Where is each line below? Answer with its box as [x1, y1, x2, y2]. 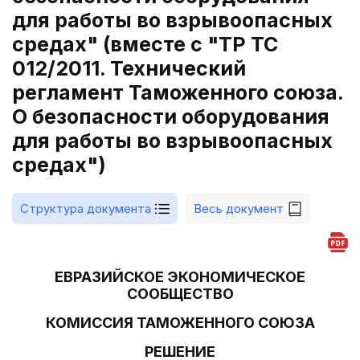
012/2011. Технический [12, 56, 246, 80]
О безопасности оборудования [12, 104, 329, 129]
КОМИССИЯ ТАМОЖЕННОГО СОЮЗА [45, 314, 315, 331]
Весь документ [194, 201, 284, 216]
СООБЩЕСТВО [126, 285, 234, 302]
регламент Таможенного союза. [12, 80, 343, 104]
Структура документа [20, 201, 151, 216]
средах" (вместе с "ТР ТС [12, 32, 278, 56]
